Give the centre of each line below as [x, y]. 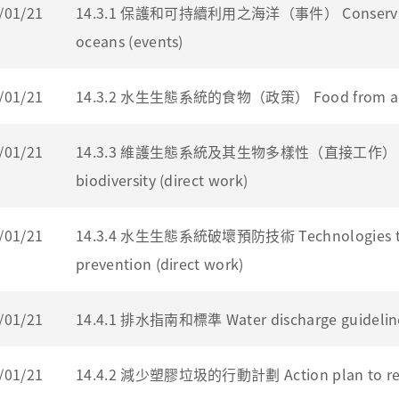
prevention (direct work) [160, 264]
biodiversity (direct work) [162, 180]
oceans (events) [130, 41]
